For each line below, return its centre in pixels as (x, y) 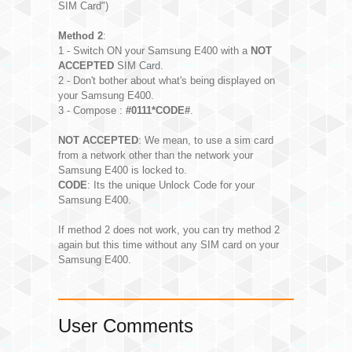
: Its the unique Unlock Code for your (171, 185)
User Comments (126, 326)
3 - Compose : (90, 110)
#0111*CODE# (156, 110)
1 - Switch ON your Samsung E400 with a (154, 51)
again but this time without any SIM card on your (169, 245)
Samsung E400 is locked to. (123, 170)
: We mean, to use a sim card (206, 140)
